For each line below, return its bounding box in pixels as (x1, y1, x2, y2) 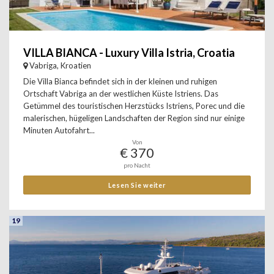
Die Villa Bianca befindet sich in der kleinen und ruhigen (23, 76, 217, 86)
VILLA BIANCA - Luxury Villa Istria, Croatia (23, 46, 235, 59)
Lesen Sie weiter (108, 181, 166, 189)
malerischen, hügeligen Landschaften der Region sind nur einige (23, 113, 245, 123)
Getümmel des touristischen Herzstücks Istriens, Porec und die (23, 101, 245, 111)
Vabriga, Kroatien (29, 61, 91, 70)
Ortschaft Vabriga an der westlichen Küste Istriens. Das (23, 89, 218, 98)
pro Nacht (124, 161, 150, 169)
